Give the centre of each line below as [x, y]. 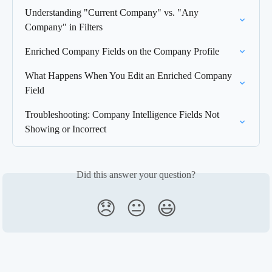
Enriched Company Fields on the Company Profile [122, 51]
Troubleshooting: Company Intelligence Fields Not [123, 114]
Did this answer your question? [136, 174]
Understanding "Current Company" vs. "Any [113, 12]
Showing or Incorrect [66, 129]
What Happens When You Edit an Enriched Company [130, 75]
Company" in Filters [64, 27]
